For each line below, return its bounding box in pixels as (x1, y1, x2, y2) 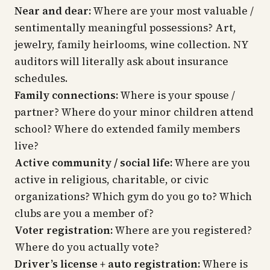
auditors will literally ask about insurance (14, 54, 228, 69)
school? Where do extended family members (14, 122, 240, 136)
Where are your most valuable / (91, 4, 254, 18)
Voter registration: (14, 223, 113, 237)
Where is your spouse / (118, 88, 235, 102)
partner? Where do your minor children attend (14, 105, 254, 119)
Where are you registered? (113, 223, 252, 237)
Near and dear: (14, 4, 91, 18)
